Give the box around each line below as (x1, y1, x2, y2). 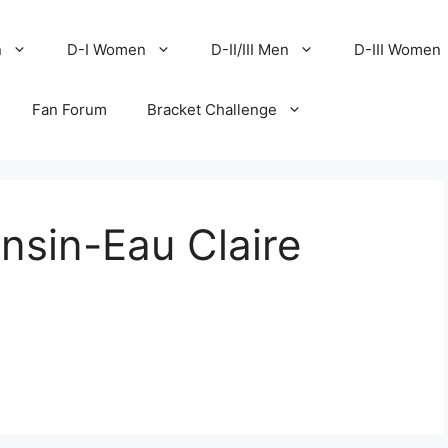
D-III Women (354, 40, 442, 59)
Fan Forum (32, 100, 108, 119)
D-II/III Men (211, 40, 290, 59)
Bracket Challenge (147, 100, 278, 119)
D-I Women (67, 40, 147, 59)
